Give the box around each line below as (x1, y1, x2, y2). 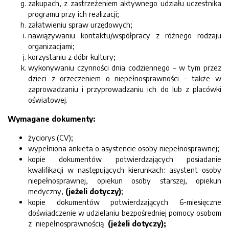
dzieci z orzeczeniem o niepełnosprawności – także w (28, 74, 221, 83)
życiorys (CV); (28, 133, 73, 142)
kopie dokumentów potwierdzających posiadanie (28, 154, 221, 164)
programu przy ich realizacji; (28, 9, 119, 18)
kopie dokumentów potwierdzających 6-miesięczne (28, 197, 221, 207)
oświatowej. (28, 95, 67, 104)
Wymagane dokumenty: (8, 114, 95, 123)
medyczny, (28, 187, 65, 196)
